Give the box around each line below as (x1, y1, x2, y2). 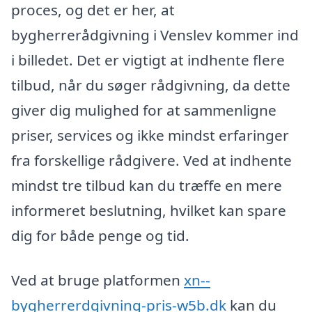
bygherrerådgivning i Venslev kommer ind (11, 25, 299, 45)
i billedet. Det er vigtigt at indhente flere (11, 50, 285, 70)
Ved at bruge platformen (11, 270, 184, 290)
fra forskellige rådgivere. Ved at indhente (11, 150, 292, 171)
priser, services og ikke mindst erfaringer (11, 125, 289, 146)
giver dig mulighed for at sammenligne (11, 100, 276, 120)
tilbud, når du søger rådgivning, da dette (11, 75, 290, 95)
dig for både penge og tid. (11, 226, 189, 246)
